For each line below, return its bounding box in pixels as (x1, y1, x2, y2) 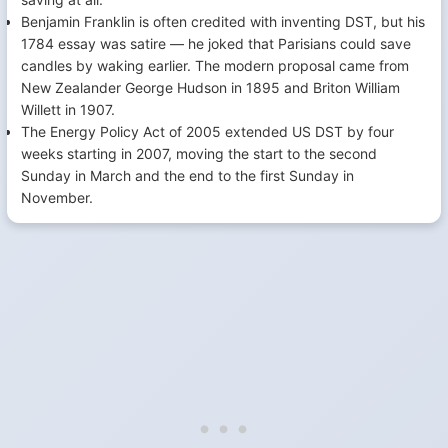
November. (21, 189, 93, 206)
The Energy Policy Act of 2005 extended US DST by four (21, 123, 394, 140)
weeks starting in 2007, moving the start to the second (21, 145, 377, 162)
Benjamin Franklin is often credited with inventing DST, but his (21, 13, 425, 30)
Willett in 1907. (21, 101, 115, 118)
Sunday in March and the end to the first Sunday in (21, 167, 354, 184)
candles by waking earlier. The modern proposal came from (21, 57, 409, 74)
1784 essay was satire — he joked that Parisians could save (21, 35, 411, 52)
